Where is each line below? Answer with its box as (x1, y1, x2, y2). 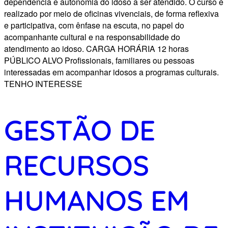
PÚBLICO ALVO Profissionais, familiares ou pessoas (4, 54, 194, 66)
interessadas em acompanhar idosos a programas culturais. (4, 66, 219, 78)
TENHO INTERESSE (4, 77, 82, 90)
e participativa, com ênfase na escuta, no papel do (4, 19, 184, 31)
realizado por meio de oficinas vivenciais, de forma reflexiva (4, 7, 219, 19)
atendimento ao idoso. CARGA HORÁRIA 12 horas (4, 42, 189, 54)
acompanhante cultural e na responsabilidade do (4, 31, 180, 43)
